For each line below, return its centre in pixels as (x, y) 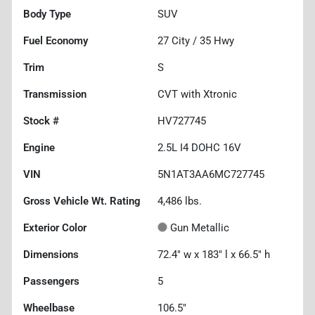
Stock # (41, 121)
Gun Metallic (200, 227)
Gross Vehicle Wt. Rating (82, 201)
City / (184, 40)
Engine (39, 147)
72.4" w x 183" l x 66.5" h (214, 254)
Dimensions (51, 254)
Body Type (47, 14)
